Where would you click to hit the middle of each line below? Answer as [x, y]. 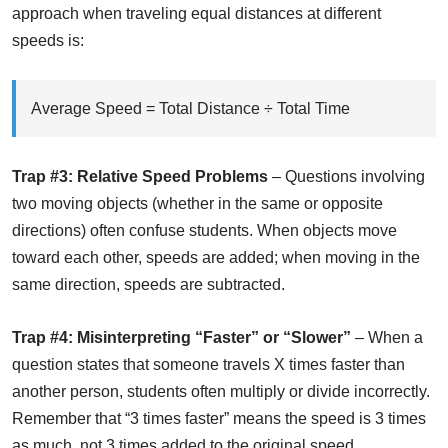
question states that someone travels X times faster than [208, 365]
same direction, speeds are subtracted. [148, 285]
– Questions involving [346, 177]
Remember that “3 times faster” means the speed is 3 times [219, 419]
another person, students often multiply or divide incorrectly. [221, 392]
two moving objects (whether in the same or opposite [197, 204]
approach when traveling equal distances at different [196, 14]
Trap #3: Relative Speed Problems [140, 177]
